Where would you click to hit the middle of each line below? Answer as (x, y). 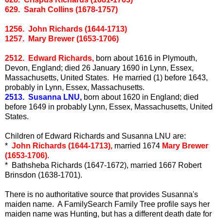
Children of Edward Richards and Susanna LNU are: (95, 136)
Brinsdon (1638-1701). (44, 175)
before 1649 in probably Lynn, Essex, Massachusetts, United (109, 107)
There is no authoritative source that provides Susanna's (101, 194)
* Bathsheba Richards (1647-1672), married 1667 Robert (103, 165)
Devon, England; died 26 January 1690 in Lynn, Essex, (99, 68)
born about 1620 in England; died (141, 97)
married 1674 (137, 145)
